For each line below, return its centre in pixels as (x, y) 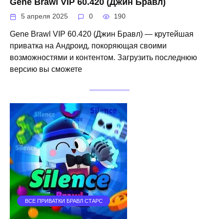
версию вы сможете (46, 69)
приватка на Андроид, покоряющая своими (88, 46)
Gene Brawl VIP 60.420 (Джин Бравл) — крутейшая (102, 34)
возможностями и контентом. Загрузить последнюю (103, 58)
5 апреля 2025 (45, 16)
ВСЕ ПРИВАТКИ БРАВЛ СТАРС (64, 201)
